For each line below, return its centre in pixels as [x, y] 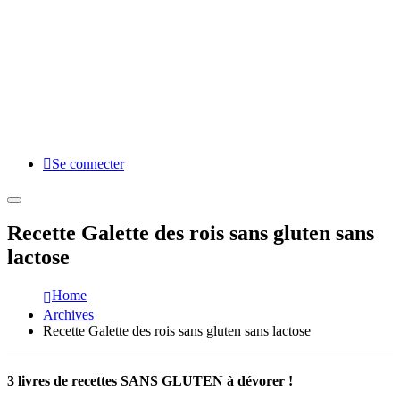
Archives [68, 314]
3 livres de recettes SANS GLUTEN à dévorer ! [150, 381]
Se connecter [88, 164]
